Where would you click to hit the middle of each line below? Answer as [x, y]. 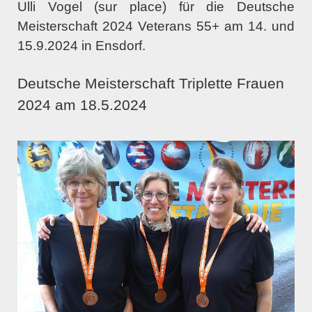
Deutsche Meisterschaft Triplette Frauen [151, 83]
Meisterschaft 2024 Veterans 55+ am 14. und [156, 26]
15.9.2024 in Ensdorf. [81, 45]
